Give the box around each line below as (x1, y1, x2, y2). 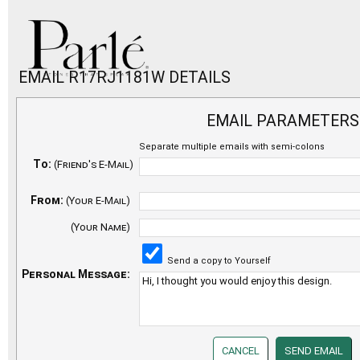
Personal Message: (22, 267, 130, 280)
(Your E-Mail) (66, 194, 130, 207)
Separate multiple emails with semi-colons (139, 141, 325, 152)
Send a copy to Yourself (165, 255, 271, 266)
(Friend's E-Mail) (53, 157, 133, 170)
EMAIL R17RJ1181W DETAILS (18, 68, 231, 87)
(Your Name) (71, 220, 130, 233)
